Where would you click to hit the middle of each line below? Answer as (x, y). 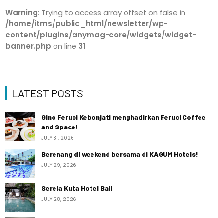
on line (65, 46)
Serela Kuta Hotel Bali (77, 188)
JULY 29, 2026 (59, 165)
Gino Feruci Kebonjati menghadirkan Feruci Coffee (124, 117)
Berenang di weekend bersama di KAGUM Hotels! (120, 154)
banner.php (28, 46)
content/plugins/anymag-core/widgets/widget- (101, 35)
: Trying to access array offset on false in (112, 12)
